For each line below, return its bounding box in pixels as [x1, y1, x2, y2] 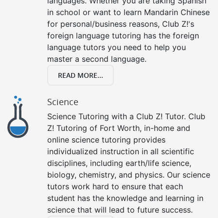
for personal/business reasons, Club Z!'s [47, 18, 194, 29]
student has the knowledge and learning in [47, 193, 203, 203]
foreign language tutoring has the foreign [47, 30, 199, 40]
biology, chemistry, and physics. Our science [47, 169, 210, 180]
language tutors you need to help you [47, 42, 186, 52]
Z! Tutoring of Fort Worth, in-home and [47, 123, 190, 133]
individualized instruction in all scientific [47, 146, 194, 156]
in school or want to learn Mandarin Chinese [47, 7, 210, 17]
